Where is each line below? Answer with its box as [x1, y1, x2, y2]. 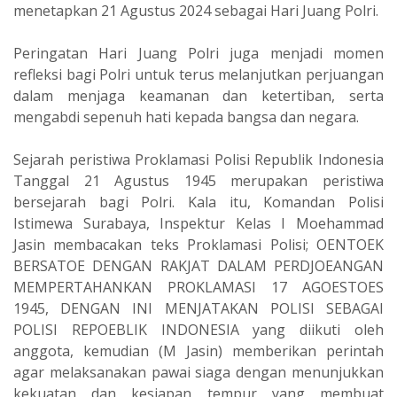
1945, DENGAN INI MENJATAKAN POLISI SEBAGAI [13, 298, 384, 318]
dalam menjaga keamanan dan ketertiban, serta [13, 85, 384, 105]
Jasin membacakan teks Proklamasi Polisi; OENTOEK [13, 234, 384, 254]
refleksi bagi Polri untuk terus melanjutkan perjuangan [13, 64, 384, 84]
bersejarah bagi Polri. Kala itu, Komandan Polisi [13, 191, 384, 212]
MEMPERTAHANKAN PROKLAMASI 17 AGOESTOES [13, 276, 384, 297]
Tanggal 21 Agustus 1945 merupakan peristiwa [13, 170, 384, 191]
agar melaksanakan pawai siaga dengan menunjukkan [13, 362, 384, 382]
